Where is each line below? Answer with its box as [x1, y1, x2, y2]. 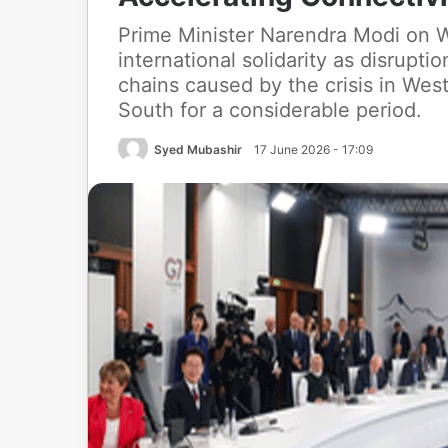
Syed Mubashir [154, 142, 242, 157]
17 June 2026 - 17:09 [254, 142, 373, 157]
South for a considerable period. [118, 98, 422, 122]
